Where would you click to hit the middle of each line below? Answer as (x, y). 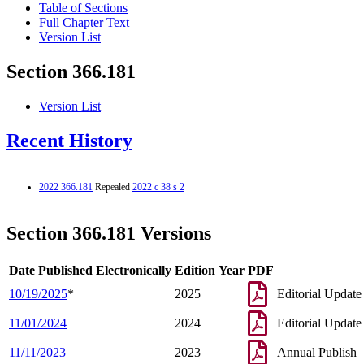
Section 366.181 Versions (109, 233)
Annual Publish (317, 352)
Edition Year (210, 270)
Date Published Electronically (90, 270)
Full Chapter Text (84, 23)
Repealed (113, 186)
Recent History (69, 141)
